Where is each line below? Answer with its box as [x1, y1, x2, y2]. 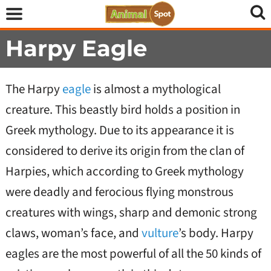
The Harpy [5, 80, 62, 98]
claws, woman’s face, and [5, 224, 142, 242]
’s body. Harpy [178, 224, 253, 242]
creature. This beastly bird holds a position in [5, 100, 240, 119]
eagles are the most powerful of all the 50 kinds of [5, 244, 261, 263]
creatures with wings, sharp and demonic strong [5, 203, 257, 221]
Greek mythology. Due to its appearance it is [5, 121, 234, 139]
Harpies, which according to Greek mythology [5, 162, 244, 180]
